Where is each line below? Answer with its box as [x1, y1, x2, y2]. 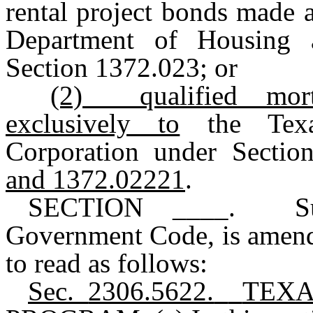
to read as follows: [6, 248, 208, 278]
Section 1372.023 [6, 52, 200, 82]
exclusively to [6, 108, 180, 138]
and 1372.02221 [6, 164, 185, 194]
